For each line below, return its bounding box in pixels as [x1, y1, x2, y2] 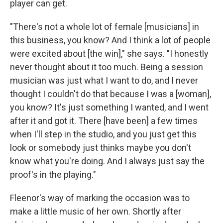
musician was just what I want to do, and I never [10, 75, 198, 86]
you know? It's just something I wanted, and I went [10, 102, 209, 112]
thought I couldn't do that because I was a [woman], [10, 88, 211, 99]
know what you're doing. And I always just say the [10, 155, 205, 166]
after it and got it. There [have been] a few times [10, 115, 198, 126]
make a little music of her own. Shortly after [10, 206, 181, 217]
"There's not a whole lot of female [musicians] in [10, 21, 199, 32]
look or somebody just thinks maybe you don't [10, 142, 191, 153]
